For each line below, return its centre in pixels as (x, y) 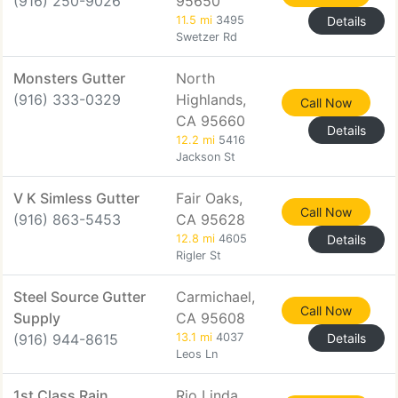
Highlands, (211, 99)
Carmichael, (215, 297)
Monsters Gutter (69, 78)
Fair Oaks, (209, 198)
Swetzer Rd (207, 37)
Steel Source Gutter (80, 297)
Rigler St (199, 255)
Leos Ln (197, 354)
